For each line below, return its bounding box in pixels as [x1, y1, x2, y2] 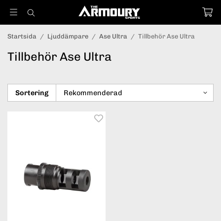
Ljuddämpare [47, 33, 88, 40]
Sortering [15, 88, 48, 97]
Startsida [7, 33, 37, 40]
